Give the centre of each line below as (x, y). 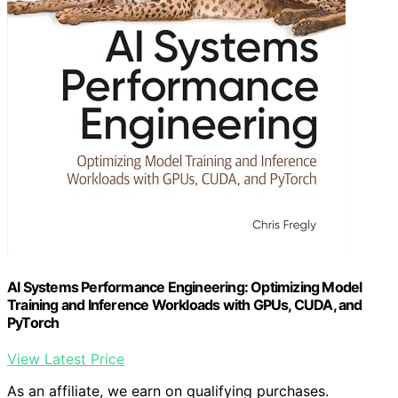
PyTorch (33, 322)
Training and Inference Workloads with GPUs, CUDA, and (185, 304)
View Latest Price (66, 359)
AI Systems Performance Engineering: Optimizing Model (185, 287)
